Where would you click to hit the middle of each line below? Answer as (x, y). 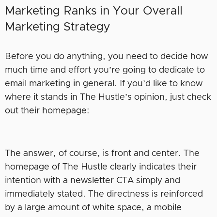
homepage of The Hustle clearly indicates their (101, 167)
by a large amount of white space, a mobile (93, 208)
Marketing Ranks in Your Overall (94, 11)
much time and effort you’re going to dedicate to (105, 70)
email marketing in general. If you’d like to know (104, 84)
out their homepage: (47, 111)
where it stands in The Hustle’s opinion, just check (108, 97)
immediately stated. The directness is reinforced (104, 194)
